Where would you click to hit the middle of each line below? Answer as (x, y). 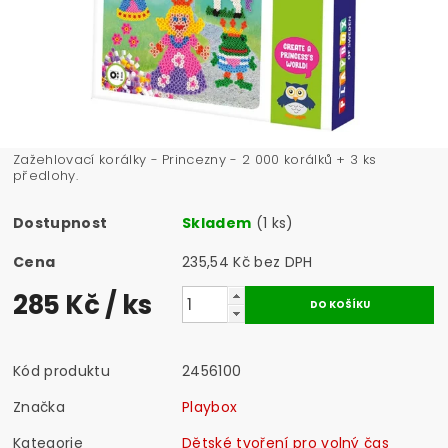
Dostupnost (60, 222)
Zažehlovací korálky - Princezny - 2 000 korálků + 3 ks (195, 159)
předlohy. (45, 175)
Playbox (210, 406)
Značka (39, 406)
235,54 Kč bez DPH (283, 261)
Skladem (217, 222)
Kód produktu (61, 370)
